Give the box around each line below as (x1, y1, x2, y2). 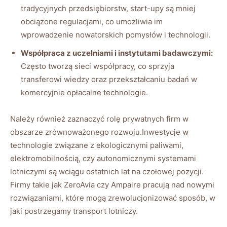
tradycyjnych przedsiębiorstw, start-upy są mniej (21, 3, 196, 13)
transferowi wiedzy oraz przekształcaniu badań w (21, 74, 197, 84)
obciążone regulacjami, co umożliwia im (21, 16, 163, 26)
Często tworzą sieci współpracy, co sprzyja (21, 61, 174, 71)
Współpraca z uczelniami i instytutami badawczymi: (21, 48, 213, 58)
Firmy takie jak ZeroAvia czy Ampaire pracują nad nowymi (10, 179, 214, 190)
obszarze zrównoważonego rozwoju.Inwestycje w (10, 127, 188, 137)
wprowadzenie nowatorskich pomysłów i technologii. (21, 29, 210, 40)
